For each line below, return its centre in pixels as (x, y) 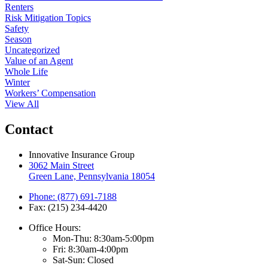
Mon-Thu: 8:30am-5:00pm (103, 238)
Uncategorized (32, 50)
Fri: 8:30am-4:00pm (90, 249)
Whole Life (26, 71)
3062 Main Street (61, 165)
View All (22, 103)
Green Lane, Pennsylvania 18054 (92, 176)
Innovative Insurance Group (82, 154)
